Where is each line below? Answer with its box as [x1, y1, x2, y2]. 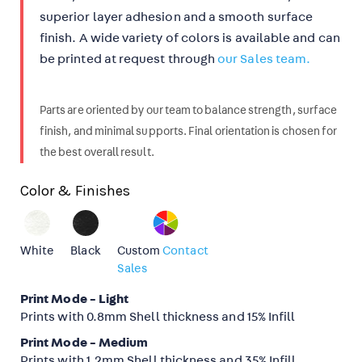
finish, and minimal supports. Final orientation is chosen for [40, 125, 338, 137]
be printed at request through [40, 53, 218, 65]
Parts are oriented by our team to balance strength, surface [40, 104, 338, 116]
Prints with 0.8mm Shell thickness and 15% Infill [20, 310, 296, 323]
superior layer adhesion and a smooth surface [40, 11, 314, 23]
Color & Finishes [20, 182, 131, 200]
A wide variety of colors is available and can [78, 32, 340, 44]
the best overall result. [40, 146, 154, 158]
